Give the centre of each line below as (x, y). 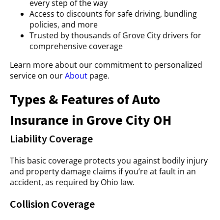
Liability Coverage (51, 138)
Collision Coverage (52, 204)
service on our (37, 76)
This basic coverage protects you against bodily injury (109, 161)
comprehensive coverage (76, 46)
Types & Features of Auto (85, 99)
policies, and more (64, 25)
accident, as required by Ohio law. (72, 182)
